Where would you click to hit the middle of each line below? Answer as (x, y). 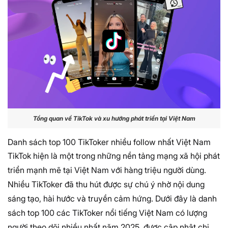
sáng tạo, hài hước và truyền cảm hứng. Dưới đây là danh (112, 198)
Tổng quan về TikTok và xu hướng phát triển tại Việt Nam (114, 119)
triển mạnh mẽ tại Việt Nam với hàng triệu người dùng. (107, 170)
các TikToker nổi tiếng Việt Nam (115, 212)
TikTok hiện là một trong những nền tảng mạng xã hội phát (114, 155)
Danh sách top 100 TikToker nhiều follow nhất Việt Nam (109, 142)
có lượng (190, 212)
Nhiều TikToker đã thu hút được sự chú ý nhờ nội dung (106, 184)
